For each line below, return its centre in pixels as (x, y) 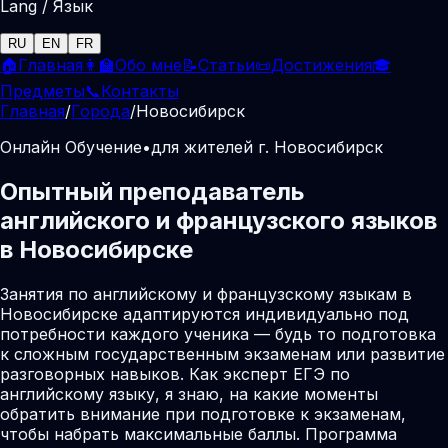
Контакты (140, 91)
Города (100, 111)
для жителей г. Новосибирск (267, 147)
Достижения (321, 65)
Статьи (226, 65)
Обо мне (148, 65)
